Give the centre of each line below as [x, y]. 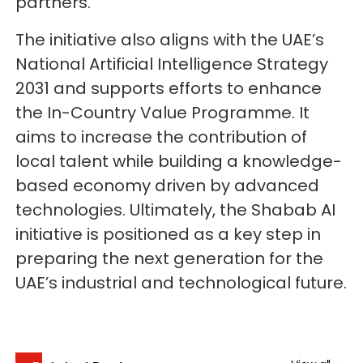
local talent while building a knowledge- [179, 162]
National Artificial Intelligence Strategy [172, 64]
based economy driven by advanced [168, 186]
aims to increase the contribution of [162, 137]
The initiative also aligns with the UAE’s [170, 40]
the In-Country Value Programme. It [163, 113]
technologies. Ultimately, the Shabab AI [176, 210]
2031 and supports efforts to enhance [169, 89]
